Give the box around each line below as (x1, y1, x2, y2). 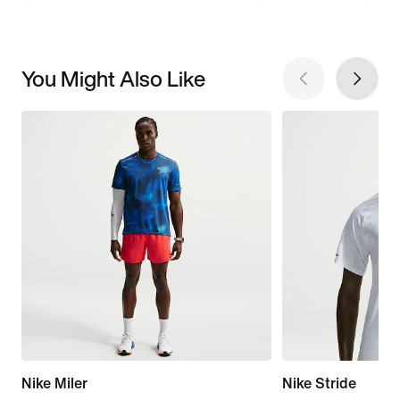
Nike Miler (21, 375, 87, 391)
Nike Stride (281, 375, 356, 391)
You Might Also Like (21, 62, 205, 95)
